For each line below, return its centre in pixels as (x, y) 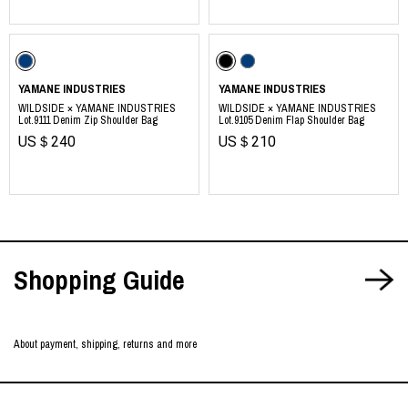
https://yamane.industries (71, 12)
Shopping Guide (99, 280)
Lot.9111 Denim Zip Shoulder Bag (88, 121)
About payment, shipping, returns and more (105, 345)
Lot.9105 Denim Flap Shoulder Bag (291, 121)
